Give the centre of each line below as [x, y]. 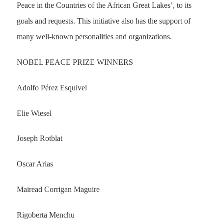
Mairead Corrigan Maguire [58, 189]
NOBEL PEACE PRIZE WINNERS [75, 62]
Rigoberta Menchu [45, 215]
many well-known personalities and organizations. [94, 37]
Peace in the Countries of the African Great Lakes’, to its [104, 5]
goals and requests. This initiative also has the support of [103, 21]
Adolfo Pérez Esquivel [52, 87]
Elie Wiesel [34, 113]
